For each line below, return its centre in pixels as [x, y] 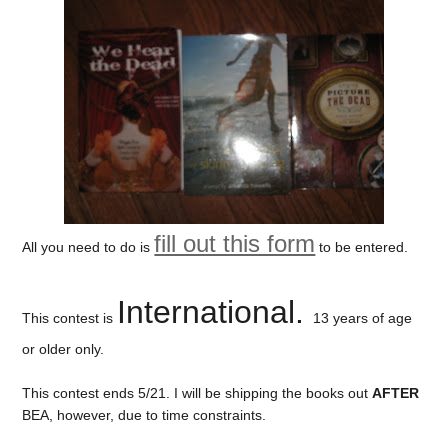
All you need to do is [88, 246]
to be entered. [362, 246]
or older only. [63, 348]
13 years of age [363, 317]
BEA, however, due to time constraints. [144, 415]
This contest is [70, 317]
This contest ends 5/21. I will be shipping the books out [197, 393]
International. [215, 311]
